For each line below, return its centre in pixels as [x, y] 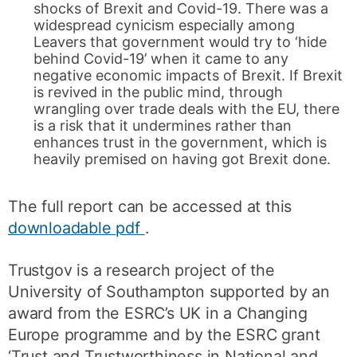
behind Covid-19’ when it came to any [161, 59]
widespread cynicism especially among [165, 25]
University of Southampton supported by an [169, 292]
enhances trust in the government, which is [180, 143]
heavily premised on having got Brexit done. [182, 159]
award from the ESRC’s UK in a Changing [158, 314]
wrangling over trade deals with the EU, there [187, 109]
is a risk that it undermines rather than [163, 126]
